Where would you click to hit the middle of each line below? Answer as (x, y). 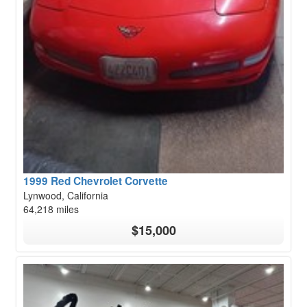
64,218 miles (51, 209)
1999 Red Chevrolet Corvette (96, 181)
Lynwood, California (66, 195)
